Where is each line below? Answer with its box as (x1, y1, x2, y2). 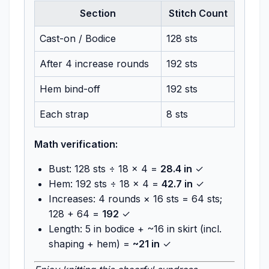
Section (80, 7, 116, 19)
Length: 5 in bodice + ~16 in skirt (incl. (49, 222, 222, 235)
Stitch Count (168, 7, 228, 19)
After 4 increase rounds (40, 57, 149, 70)
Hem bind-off (40, 82, 100, 95)
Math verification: (34, 138, 118, 150)
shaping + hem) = (49, 237, 133, 250)
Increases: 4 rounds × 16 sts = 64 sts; (49, 192, 222, 205)
